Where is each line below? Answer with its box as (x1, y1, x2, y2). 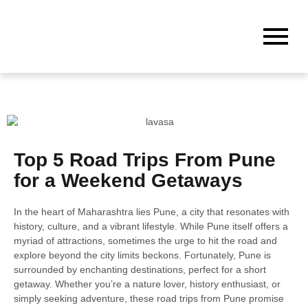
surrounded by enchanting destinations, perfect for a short (14, 263, 266, 275)
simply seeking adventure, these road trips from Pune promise (14, 292, 284, 304)
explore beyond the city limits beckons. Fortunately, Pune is (14, 249, 271, 261)
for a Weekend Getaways (14, 169, 243, 191)
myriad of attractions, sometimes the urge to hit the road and (14, 234, 277, 246)
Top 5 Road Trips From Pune (14, 148, 276, 170)
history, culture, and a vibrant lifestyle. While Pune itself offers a (14, 220, 288, 232)
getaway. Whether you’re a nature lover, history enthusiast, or (14, 278, 280, 289)
